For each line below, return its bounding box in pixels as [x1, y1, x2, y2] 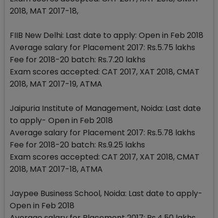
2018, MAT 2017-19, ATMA [10, 78, 102, 90]
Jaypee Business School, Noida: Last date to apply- [10, 187, 202, 199]
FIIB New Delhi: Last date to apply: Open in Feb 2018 [10, 29, 203, 41]
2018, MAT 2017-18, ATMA [10, 163, 103, 175]
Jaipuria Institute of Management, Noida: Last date [10, 102, 201, 114]
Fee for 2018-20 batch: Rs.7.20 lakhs [10, 54, 145, 65]
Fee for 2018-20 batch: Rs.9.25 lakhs [10, 139, 145, 150]
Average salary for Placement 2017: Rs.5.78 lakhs [10, 127, 195, 138]
